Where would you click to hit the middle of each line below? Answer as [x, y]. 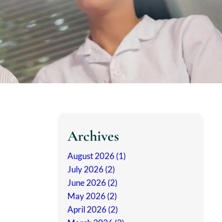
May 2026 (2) [92, 196]
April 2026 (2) [93, 210]
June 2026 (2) [92, 183]
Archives [93, 136]
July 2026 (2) [91, 169]
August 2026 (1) [97, 156]
